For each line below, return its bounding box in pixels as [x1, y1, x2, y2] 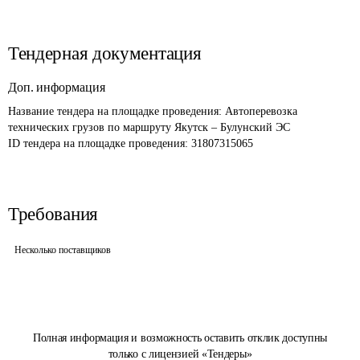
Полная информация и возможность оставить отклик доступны [32, 332, 328, 344]
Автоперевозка [225, 105, 301, 117]
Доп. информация [8, 80, 105, 94]
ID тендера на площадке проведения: [8, 137, 191, 149]
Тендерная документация [8, 43, 202, 63]
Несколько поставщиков [14, 244, 111, 256]
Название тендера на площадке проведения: [8, 105, 225, 117]
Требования [8, 204, 98, 224]
